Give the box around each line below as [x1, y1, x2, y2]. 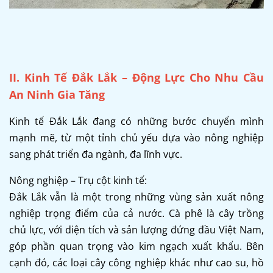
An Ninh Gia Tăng [9, 87, 105, 102]
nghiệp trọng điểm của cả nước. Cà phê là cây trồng [9, 206, 264, 220]
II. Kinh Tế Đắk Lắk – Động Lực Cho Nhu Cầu [9, 69, 264, 85]
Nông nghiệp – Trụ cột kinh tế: [9, 173, 147, 187]
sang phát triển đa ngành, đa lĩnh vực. [9, 147, 182, 161]
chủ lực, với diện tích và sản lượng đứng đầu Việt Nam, [9, 222, 264, 236]
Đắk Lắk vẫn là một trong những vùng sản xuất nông [9, 190, 264, 204]
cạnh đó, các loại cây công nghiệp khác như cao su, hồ [9, 255, 264, 269]
